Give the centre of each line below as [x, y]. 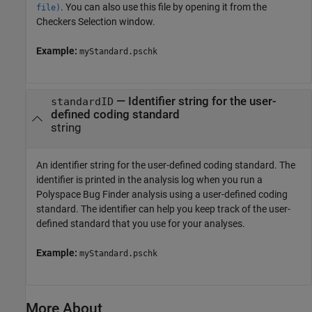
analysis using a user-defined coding [209, 194]
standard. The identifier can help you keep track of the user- [163, 209]
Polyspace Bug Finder [83, 194]
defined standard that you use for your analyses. [141, 223]
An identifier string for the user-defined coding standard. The [166, 165]
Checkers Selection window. [96, 21]
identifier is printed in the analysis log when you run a [149, 179]
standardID [82, 102]
